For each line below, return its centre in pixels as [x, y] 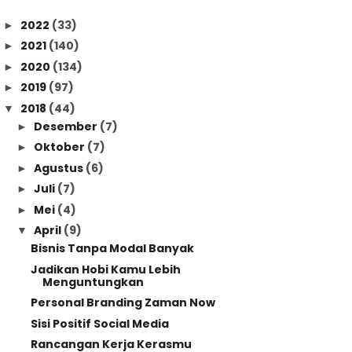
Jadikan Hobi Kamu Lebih [105, 269]
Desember [66, 126]
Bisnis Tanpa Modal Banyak [112, 248]
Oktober [60, 147]
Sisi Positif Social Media [99, 323]
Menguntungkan [93, 282]
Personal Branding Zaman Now [123, 302]
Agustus [59, 168]
